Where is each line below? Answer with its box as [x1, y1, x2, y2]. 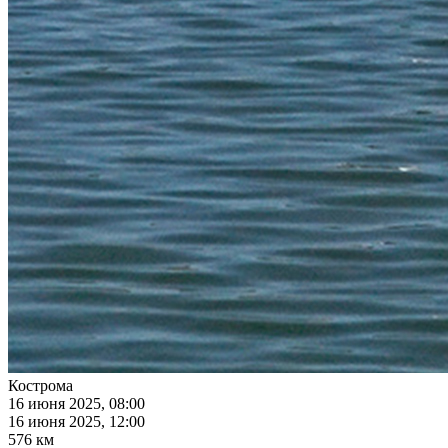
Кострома [8, 377, 73, 395]
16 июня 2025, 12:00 [8, 413, 145, 431]
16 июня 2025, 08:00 [8, 395, 145, 413]
